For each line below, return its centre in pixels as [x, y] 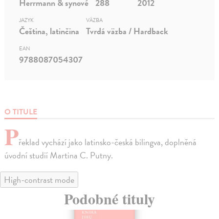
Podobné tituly [109, 198]
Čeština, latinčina [49, 31]
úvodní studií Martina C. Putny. [59, 155]
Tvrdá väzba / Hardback [127, 31]
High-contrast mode [39, 179]
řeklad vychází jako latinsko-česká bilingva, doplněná [108, 142]
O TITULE [21, 112]
